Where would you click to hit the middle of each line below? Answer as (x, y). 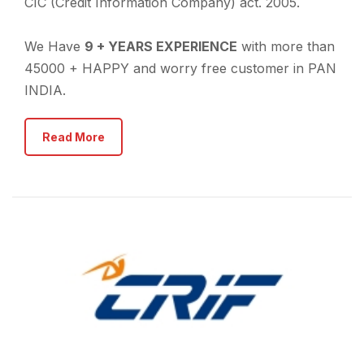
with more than (286, 46)
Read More (74, 137)
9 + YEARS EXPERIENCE (161, 46)
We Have (54, 46)
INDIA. (45, 90)
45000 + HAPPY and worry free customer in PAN (180, 68)
